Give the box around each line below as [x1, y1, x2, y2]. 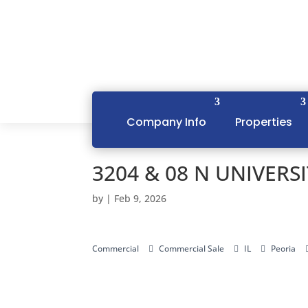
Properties [235, 114, 293, 130]
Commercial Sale [159, 243, 225, 254]
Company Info [126, 114, 207, 130]
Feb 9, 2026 [114, 192, 167, 205]
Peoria [271, 243, 296, 254]
